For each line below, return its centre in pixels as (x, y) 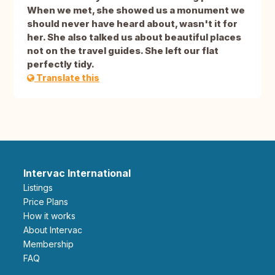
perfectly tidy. (61, 64)
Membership (52, 244)
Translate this (67, 78)
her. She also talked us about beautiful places (134, 37)
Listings (40, 188)
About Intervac (56, 230)
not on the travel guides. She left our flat (123, 51)
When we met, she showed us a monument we (136, 10)
